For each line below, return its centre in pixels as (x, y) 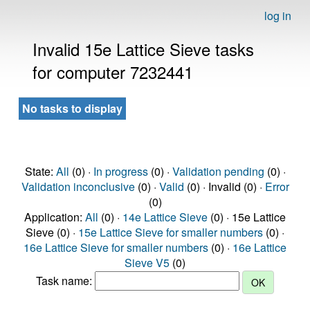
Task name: (65, 281)
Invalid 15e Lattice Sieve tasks (143, 49)
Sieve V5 (147, 263)
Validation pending (218, 171)
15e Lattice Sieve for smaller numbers (171, 232)
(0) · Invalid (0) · (224, 186)
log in (278, 16)
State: (40, 171)
